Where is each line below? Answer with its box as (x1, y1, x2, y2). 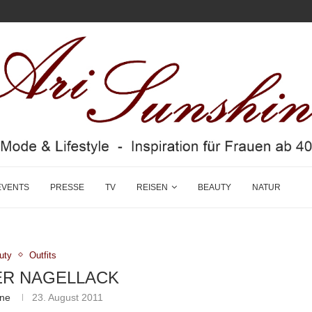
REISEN (136, 182, 168, 192)
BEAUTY (198, 182, 231, 192)
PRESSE (50, 182, 84, 192)
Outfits (29, 249, 57, 260)
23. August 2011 (32, 291, 104, 303)
